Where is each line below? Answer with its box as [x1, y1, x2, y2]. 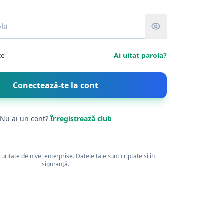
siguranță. [42, 159, 69, 168]
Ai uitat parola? [114, 50, 166, 60]
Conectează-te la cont [13, 79, 98, 91]
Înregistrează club [50, 113, 111, 123]
